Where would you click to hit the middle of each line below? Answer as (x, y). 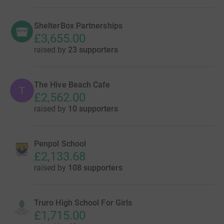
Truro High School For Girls (83, 203)
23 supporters (93, 50)
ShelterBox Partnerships (78, 26)
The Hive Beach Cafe (72, 85)
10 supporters (93, 109)
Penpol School (60, 144)
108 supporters (95, 168)
